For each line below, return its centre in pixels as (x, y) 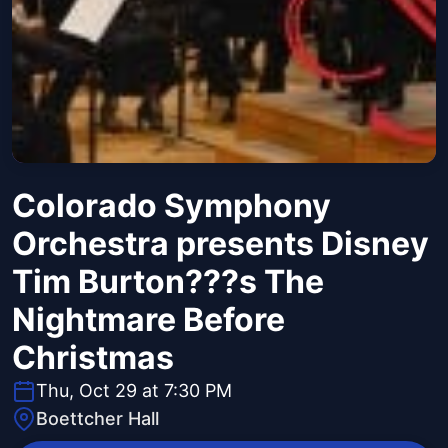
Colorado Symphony (171, 206)
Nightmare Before (148, 320)
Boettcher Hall (97, 419)
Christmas (93, 358)
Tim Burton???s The (168, 282)
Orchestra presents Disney (220, 244)
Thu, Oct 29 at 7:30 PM (134, 391)
